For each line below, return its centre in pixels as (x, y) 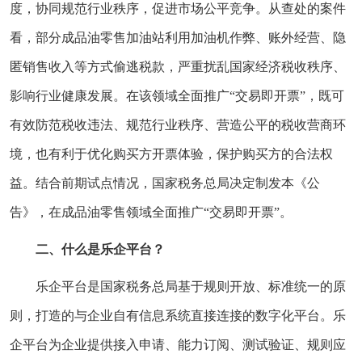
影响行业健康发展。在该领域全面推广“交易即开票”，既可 (177, 95)
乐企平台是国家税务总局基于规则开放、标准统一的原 (191, 286)
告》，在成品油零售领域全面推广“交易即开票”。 (151, 212)
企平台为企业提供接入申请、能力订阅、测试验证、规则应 (178, 344)
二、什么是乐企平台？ (100, 249)
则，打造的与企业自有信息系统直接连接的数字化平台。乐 (178, 315)
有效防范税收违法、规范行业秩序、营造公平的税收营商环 (178, 124)
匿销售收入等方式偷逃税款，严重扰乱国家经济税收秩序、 (178, 66)
